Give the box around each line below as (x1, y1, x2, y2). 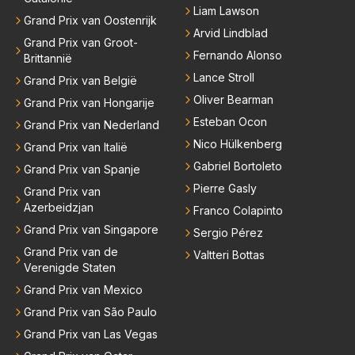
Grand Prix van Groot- (24, 35, 138, 49)
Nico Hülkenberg (193, 136, 282, 151)
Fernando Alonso (193, 48, 282, 62)
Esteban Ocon (193, 114, 267, 128)
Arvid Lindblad (193, 25, 268, 40)
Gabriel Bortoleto (193, 158, 282, 173)
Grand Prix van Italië (24, 139, 128, 154)
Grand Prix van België (24, 73, 137, 87)
